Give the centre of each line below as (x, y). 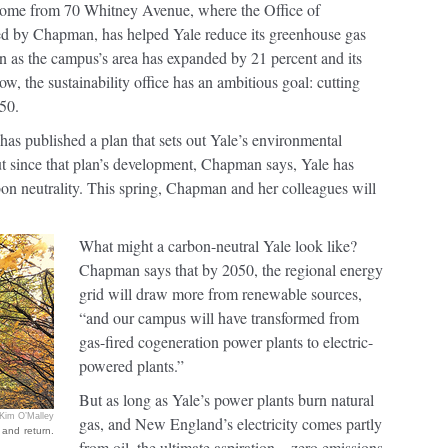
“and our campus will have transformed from (219, 317)
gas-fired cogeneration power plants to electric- (226, 341)
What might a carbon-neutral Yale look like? (218, 245)
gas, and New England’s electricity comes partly (230, 423)
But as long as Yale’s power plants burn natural (226, 399)
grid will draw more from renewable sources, (220, 293)
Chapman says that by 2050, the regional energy (231, 269)
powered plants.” (131, 365)
